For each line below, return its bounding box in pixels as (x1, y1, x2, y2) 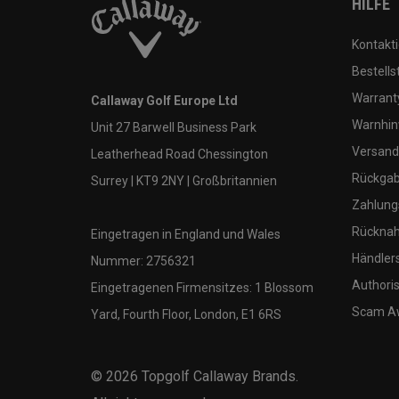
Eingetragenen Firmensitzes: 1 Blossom (91, 280, 313, 295)
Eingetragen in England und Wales (91, 226, 281, 241)
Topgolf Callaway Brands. (138, 367, 298, 385)
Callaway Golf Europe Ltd (91, 93, 238, 108)
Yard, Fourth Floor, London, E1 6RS (91, 306, 281, 322)
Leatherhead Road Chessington (91, 146, 268, 161)
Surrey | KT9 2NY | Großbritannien (91, 173, 277, 188)
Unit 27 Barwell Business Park (91, 119, 256, 134)
